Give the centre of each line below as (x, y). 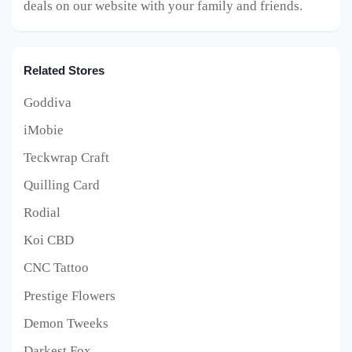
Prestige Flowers (70, 295)
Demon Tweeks (66, 323)
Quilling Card (62, 185)
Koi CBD (49, 240)
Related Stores (64, 70)
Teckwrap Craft (66, 158)
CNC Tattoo (56, 268)
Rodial (42, 213)
